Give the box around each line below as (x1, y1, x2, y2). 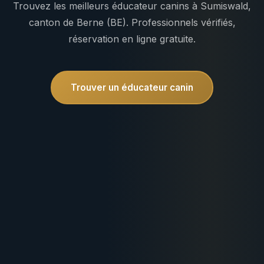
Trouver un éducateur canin (71, 82, 193, 94)
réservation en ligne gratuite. (68, 33, 196, 45)
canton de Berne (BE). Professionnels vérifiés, (28, 16, 236, 29)
